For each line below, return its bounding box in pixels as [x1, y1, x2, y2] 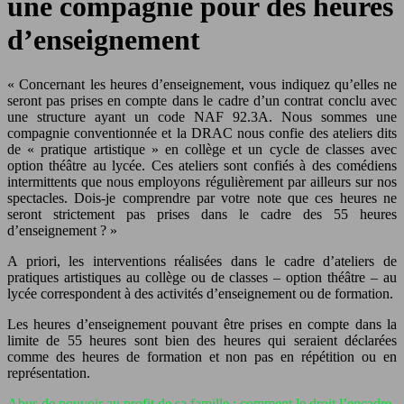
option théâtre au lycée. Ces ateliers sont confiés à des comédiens [7, 157, 397, 173]
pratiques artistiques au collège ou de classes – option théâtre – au [7, 269, 397, 285]
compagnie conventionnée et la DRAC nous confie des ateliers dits [7, 124, 397, 141]
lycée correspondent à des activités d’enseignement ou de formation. [7, 285, 393, 301]
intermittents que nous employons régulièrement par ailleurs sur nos [7, 173, 397, 189]
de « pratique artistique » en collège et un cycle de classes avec [7, 141, 397, 157]
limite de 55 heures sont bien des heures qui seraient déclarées [7, 332, 397, 348]
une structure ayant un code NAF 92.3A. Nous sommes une [7, 108, 397, 124]
